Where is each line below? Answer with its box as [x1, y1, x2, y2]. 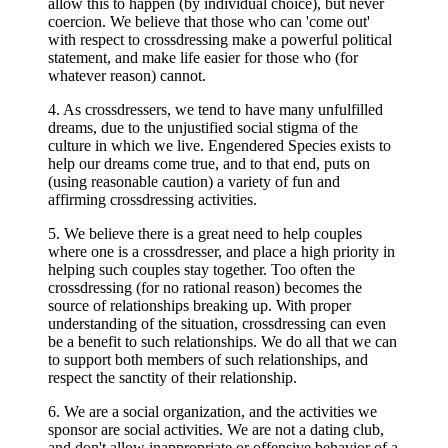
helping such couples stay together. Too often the [48, 261, 355, 278]
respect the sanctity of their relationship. [48, 369, 297, 386]
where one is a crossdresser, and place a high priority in [48, 243, 395, 260]
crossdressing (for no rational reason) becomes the [48, 279, 362, 296]
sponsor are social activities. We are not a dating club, [48, 421, 384, 438]
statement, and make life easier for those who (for [48, 49, 358, 66]
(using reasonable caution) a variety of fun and [48, 173, 340, 190]
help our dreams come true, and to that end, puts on [48, 155, 370, 172]
